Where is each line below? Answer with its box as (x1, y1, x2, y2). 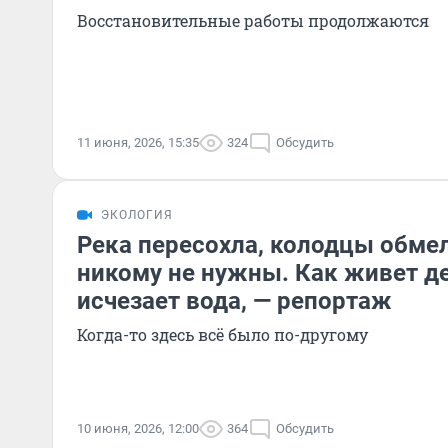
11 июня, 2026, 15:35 (77, 135, 199, 150)
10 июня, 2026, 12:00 (77, 421, 199, 436)
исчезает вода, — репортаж (77, 287, 392, 315)
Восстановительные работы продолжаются (77, 10, 429, 31)
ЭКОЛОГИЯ (101, 208, 173, 222)
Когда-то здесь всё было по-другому (77, 324, 368, 345)
